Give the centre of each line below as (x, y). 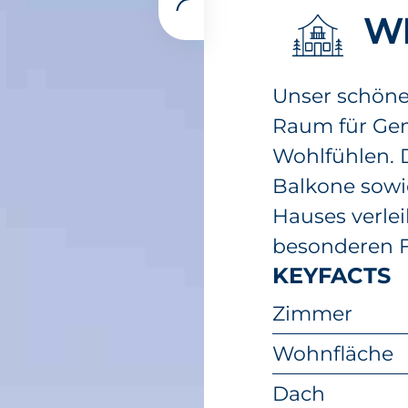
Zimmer (312, 314)
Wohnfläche (333, 354)
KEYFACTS (331, 275)
